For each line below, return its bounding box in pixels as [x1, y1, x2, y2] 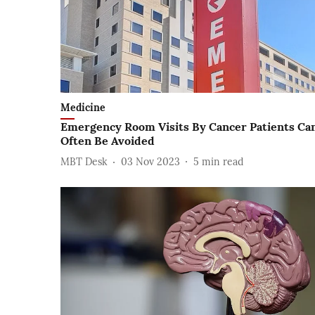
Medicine [60, 101, 105, 115]
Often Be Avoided [60, 134, 155, 148]
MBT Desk [60, 155, 108, 168]
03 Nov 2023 [121, 155, 180, 168]
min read [202, 155, 243, 168]
